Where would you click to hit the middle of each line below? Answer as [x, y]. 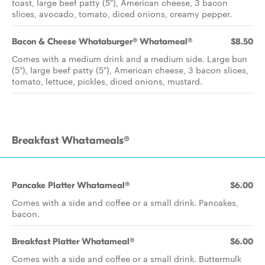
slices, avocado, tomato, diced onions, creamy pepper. [122, 14]
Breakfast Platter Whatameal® [73, 241]
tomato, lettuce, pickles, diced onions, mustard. [107, 81]
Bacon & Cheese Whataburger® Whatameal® [102, 41]
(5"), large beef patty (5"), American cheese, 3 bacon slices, [130, 70]
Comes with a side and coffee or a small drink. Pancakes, [125, 202]
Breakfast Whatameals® [71, 140]
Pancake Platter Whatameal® [71, 185]
